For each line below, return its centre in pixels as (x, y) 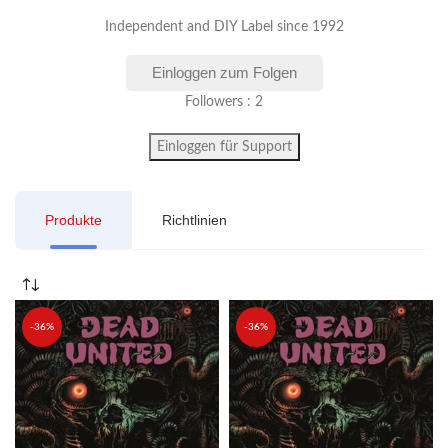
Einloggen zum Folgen (224, 72)
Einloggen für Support (224, 147)
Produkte (73, 220)
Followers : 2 (224, 102)
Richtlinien (194, 220)
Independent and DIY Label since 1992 (224, 27)
